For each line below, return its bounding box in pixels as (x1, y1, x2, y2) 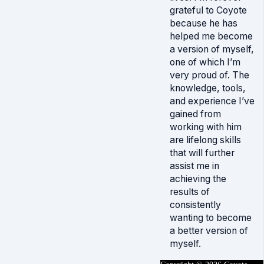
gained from (170, 108, 221, 120)
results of (170, 186, 210, 197)
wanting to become (170, 212, 252, 223)
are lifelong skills (170, 134, 241, 146)
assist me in (170, 160, 219, 171)
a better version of (170, 225, 248, 236)
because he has (170, 18, 237, 29)
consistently (170, 199, 221, 210)
